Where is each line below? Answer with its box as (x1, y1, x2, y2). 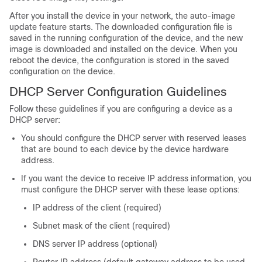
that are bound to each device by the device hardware (21, 144, 229, 154)
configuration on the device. (9, 67, 115, 77)
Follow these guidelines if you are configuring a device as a (9, 104, 233, 114)
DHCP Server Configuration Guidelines (9, 85, 227, 99)
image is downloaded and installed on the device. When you (9, 44, 237, 54)
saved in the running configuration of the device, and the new (9, 33, 243, 43)
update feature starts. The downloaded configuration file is (9, 22, 232, 32)
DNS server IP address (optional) (33, 239, 157, 249)
